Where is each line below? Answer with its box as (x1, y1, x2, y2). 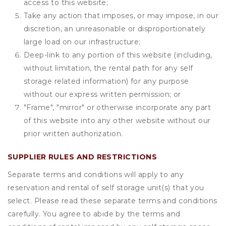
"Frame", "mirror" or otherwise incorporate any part (24, 103, 211, 112)
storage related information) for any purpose (24, 77, 189, 86)
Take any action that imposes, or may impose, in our (24, 11, 218, 20)
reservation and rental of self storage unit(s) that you (8, 183, 204, 192)
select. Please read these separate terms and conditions (8, 196, 217, 205)
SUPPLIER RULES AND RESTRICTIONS (8, 152, 157, 161)
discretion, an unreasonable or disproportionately (24, 24, 206, 33)
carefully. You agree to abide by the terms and (8, 209, 181, 218)
